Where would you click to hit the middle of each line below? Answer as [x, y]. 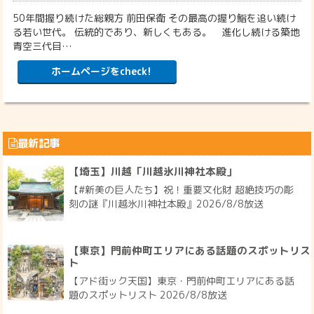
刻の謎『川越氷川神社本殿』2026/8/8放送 [166, 204]
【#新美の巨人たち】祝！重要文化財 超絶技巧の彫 [182, 190]
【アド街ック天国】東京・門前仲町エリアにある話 [182, 281]
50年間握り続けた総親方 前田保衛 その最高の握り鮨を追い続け [155, 18]
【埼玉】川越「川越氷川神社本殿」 [153, 171]
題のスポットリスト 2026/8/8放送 [148, 295]
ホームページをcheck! [101, 71]
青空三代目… [43, 46]
